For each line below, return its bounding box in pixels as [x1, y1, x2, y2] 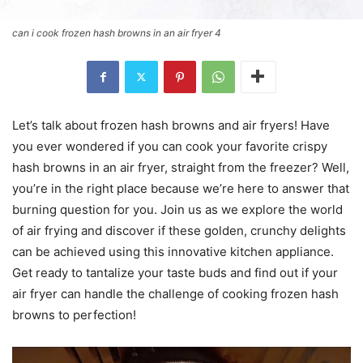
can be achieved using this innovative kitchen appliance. [12, 243, 334, 259]
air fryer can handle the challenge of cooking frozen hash [12, 285, 339, 301]
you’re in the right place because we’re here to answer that [12, 180, 349, 196]
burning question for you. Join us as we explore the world [12, 201, 343, 217]
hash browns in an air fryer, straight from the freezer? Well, [12, 159, 349, 175]
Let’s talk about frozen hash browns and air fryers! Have [12, 117, 330, 133]
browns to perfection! [12, 306, 136, 322]
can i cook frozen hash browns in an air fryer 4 [12, 26, 221, 39]
